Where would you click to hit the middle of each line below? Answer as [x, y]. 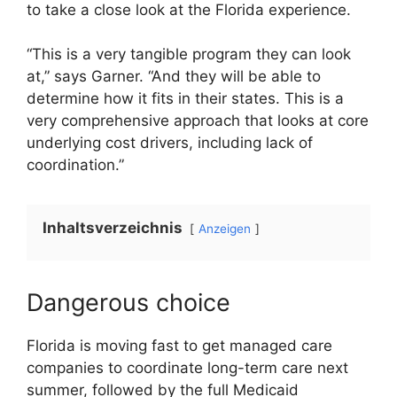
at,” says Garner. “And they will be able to [174, 77]
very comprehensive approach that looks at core [198, 121]
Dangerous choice [128, 303]
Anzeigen [225, 229]
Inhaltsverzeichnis [114, 228]
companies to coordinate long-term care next [187, 368]
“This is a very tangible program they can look [189, 54]
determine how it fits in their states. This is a [185, 99]
